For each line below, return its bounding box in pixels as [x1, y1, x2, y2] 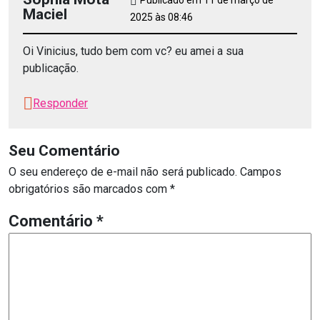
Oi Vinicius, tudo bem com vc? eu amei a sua [23, 44, 244, 58]
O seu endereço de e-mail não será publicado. [9, 165, 237, 179]
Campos [240, 165, 281, 179]
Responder [33, 96, 88, 110]
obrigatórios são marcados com [9, 182, 170, 196]
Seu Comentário [9, 141, 120, 159]
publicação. [23, 61, 79, 75]
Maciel [23, 5, 67, 23]
